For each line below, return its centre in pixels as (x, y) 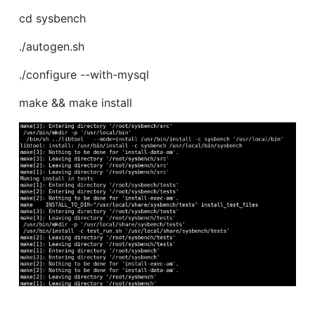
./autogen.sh (52, 46)
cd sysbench (52, 18)
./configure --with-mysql (84, 74)
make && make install (76, 102)
